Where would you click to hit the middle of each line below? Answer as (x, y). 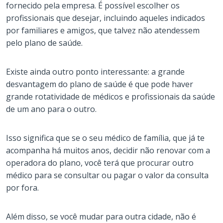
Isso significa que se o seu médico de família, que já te (105, 138)
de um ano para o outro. (51, 109)
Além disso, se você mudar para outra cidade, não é (101, 216)
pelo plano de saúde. (44, 43)
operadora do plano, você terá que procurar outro (100, 163)
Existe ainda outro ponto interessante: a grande (95, 71)
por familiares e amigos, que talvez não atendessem (103, 30)
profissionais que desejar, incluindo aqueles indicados (106, 18)
